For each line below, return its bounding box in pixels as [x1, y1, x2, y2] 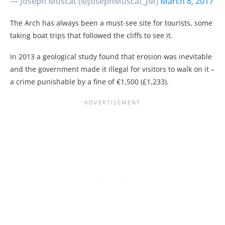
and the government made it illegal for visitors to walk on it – [10, 64, 214, 74]
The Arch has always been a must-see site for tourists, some [10, 18, 212, 28]
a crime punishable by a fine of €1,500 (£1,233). [10, 76, 169, 86]
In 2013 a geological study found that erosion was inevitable [10, 51, 212, 61]
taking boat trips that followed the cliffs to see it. [10, 30, 173, 40]
